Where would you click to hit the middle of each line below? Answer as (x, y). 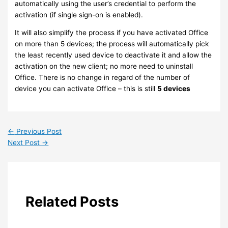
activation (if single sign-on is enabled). (79, 15)
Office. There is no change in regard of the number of (103, 78)
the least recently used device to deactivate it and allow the (113, 55)
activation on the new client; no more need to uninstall (104, 66)
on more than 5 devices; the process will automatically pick (112, 44)
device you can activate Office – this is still (86, 89)
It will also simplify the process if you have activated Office (112, 33)
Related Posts (72, 202)
